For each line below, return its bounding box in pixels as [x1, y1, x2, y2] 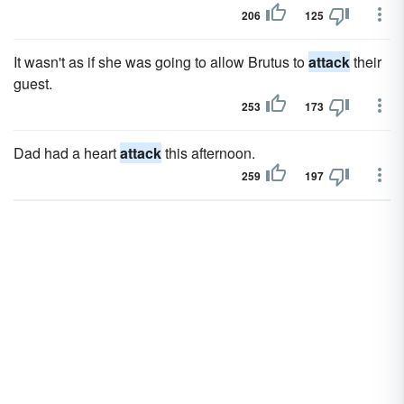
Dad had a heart [14, 142, 120, 163]
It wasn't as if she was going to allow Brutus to [14, 51, 308, 72]
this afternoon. [161, 142, 255, 163]
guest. [14, 73, 52, 94]
